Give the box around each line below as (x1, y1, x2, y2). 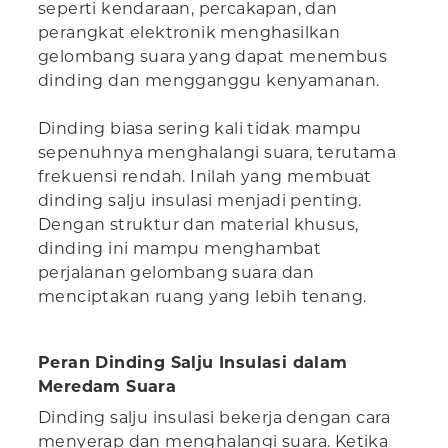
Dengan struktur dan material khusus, (38, 215, 359, 235)
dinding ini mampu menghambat (38, 239, 322, 259)
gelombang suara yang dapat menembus (38, 47, 387, 67)
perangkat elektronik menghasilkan (38, 23, 341, 43)
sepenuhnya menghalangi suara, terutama (38, 143, 397, 163)
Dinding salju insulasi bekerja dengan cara (38, 408, 391, 428)
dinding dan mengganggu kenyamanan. (38, 71, 380, 91)
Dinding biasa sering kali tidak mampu (38, 119, 362, 139)
